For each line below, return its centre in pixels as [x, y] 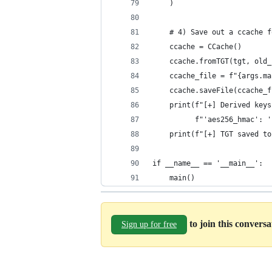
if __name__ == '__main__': [208, 163]
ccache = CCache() [197, 47]
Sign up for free [149, 224]
